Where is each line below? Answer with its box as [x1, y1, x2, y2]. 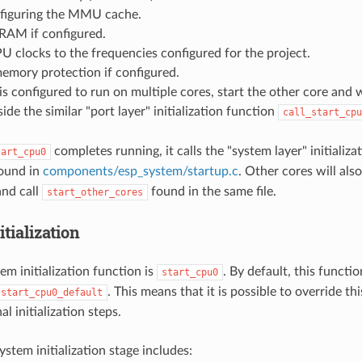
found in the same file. [147, 184, 276, 198]
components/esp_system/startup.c [42, 164, 238, 178]
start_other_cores [46, 186, 143, 198]
